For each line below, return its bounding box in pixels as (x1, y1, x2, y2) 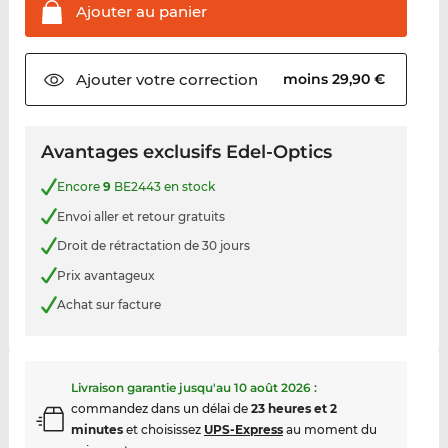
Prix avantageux (56, 267, 155, 283)
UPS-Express (203, 421, 283, 437)
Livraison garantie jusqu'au (70, 379, 234, 395)
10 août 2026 (233, 379, 311, 395)
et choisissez (122, 421, 204, 437)
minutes (70, 421, 123, 437)
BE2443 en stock (110, 179, 215, 195)
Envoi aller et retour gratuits (56, 208, 225, 224)
